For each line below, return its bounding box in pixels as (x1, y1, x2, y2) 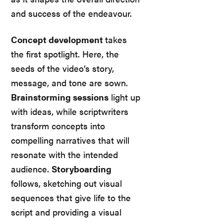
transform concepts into (11, 119, 105, 132)
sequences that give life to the (11, 191, 131, 204)
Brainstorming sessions (11, 90, 109, 103)
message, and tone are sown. (11, 76, 128, 89)
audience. (11, 162, 52, 175)
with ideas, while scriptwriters (11, 105, 128, 117)
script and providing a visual (11, 205, 121, 218)
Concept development (11, 33, 105, 46)
